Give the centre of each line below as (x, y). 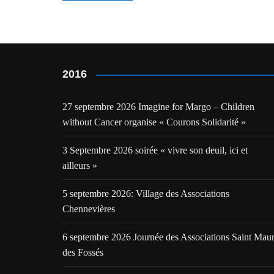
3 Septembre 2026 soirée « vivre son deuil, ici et (155, 150)
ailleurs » (80, 165)
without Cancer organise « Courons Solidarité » (154, 122)
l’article (92, 31)
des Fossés (83, 252)
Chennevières (89, 209)
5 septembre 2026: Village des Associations (146, 194)
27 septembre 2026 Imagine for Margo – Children (158, 107)
